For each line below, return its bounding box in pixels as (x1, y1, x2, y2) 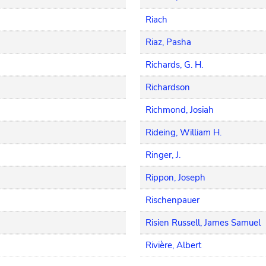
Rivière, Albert (145, 239, 202, 251)
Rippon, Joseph (145, 172, 206, 183)
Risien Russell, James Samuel (145, 217, 261, 229)
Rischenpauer (145, 194, 200, 206)
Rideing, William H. (145, 126, 222, 138)
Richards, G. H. (145, 59, 204, 71)
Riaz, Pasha (145, 36, 192, 48)
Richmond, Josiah (145, 104, 214, 116)
